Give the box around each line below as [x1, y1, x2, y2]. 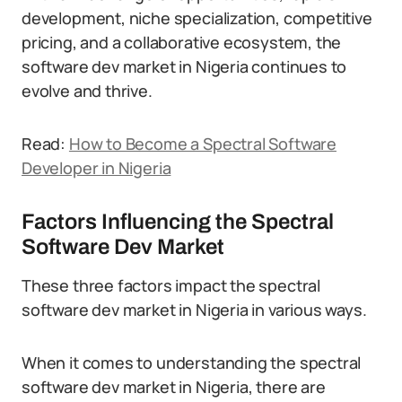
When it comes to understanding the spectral [22, 352, 362, 373]
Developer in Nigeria [22, 157, 171, 179]
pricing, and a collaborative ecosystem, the [22, 31, 342, 53]
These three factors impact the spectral [22, 275, 320, 296]
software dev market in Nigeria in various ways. [22, 299, 367, 320]
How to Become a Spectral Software [68, 133, 336, 154]
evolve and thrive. [22, 80, 153, 101]
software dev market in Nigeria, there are [22, 376, 326, 398]
